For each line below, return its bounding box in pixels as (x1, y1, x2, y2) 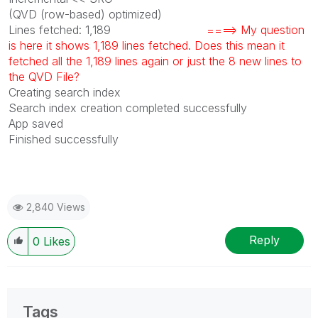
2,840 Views (26, 200, 85, 213)
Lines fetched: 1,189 (9, 22, 207, 37)
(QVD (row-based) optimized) (9, 6, 162, 21)
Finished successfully (9, 131, 119, 146)
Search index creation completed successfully (9, 100, 247, 115)
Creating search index (9, 84, 121, 99)
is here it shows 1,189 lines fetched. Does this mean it (9, 38, 285, 53)
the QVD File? (9, 69, 79, 84)
